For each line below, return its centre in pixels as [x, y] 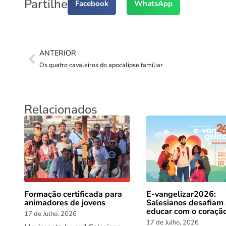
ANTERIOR [58, 53]
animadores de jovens [65, 203]
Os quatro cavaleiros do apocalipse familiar [101, 65]
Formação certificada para [73, 194]
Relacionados [61, 110]
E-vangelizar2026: [181, 194]
